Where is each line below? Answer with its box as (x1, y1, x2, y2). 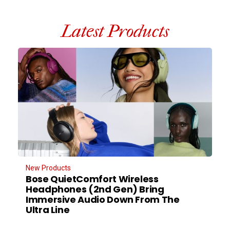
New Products (26, 164, 71, 172)
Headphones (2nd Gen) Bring (26, 183, 164, 196)
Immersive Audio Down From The (26, 193, 180, 206)
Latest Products (61, 21, 169, 42)
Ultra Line (26, 203, 70, 217)
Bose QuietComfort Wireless (26, 172, 159, 186)
